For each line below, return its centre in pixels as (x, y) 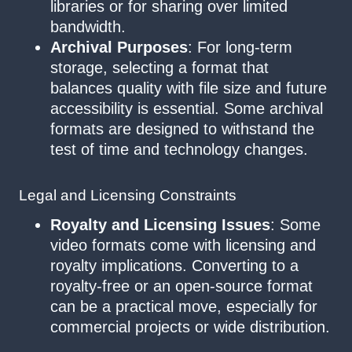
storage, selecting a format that (159, 68)
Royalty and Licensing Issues (160, 224)
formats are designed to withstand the (182, 129)
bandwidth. (88, 27)
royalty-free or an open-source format (181, 286)
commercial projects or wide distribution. (190, 326)
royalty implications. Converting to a (174, 265)
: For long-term (240, 48)
